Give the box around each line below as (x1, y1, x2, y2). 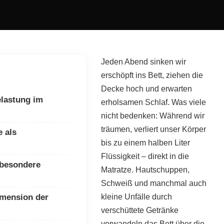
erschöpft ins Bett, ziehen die (100, 71, 203, 79)
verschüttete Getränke (100, 206, 178, 214)
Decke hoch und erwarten (100, 84, 192, 93)
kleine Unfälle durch (100, 192, 172, 201)
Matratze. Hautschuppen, (100, 165, 189, 174)
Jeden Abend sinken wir (100, 57, 186, 66)
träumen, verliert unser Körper (100, 125, 206, 133)
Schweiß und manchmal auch (100, 179, 206, 187)
